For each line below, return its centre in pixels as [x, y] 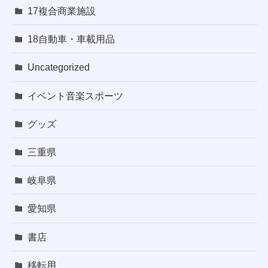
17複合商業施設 [62, 11]
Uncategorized [59, 67]
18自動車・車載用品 [71, 39]
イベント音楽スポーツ [76, 95]
